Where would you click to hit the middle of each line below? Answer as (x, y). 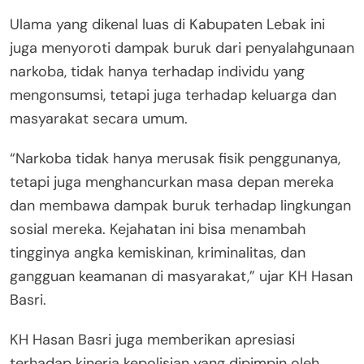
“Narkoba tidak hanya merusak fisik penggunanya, (175, 158)
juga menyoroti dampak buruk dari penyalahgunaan (182, 48)
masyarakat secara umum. (99, 118)
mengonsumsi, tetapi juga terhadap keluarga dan (173, 95)
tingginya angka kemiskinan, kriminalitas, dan (158, 252)
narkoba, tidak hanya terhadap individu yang (157, 71)
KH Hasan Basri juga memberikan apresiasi (152, 339)
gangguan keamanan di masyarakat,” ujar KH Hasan (181, 276)
